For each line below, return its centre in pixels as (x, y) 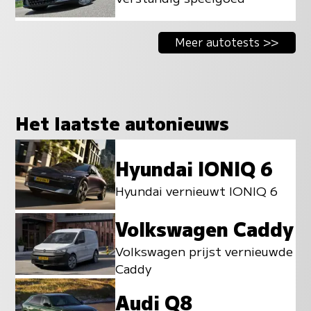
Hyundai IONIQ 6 (194, 168)
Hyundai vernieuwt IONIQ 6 (197, 190)
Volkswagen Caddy (205, 229)
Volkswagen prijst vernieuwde (204, 251)
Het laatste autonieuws (123, 122)
